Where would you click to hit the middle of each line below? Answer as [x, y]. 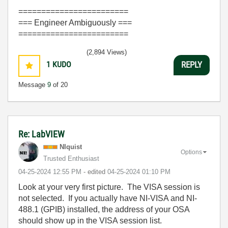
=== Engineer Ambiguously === [75, 22]
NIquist [71, 147]
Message [33, 84]
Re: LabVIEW [41, 134]
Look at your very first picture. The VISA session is [109, 187]
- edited [95, 172]
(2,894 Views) [107, 52]
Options [191, 152]
